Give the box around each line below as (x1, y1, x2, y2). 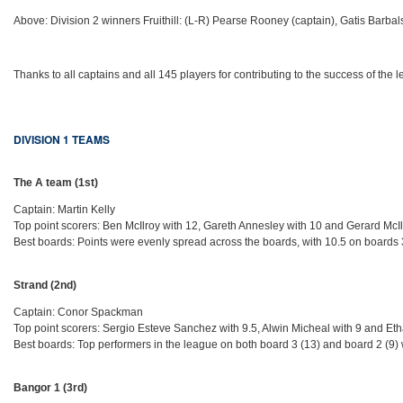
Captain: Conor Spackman (13, 306, 144, 319)
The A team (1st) (13, 176, 99, 190)
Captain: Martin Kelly (13, 203, 116, 217)
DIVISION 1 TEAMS (13, 131, 111, 148)
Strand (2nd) (13, 279, 77, 292)
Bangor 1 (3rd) (13, 381, 88, 395)
